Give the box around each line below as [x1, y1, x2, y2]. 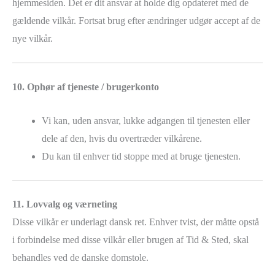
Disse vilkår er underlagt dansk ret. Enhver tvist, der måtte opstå [12, 216, 259, 227]
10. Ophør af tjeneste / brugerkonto [12, 82, 159, 93]
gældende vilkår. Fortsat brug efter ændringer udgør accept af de [12, 15, 260, 26]
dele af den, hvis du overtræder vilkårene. [42, 133, 202, 144]
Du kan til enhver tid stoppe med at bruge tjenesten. [42, 150, 241, 161]
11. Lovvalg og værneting [12, 198, 117, 209]
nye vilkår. [12, 33, 53, 44]
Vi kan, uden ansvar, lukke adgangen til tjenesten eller [42, 115, 250, 126]
